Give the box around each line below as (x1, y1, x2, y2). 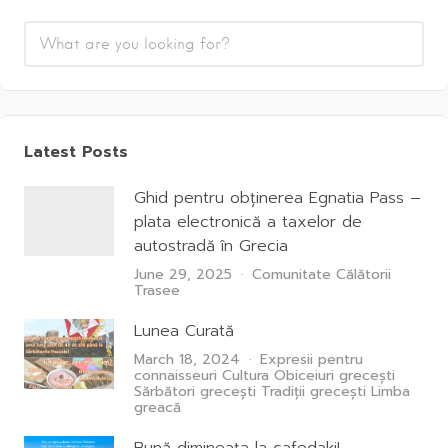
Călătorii (336, 264, 391, 285)
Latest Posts (24, 140, 128, 164)
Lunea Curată (134, 319, 234, 343)
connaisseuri (134, 365, 217, 386)
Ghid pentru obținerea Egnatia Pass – (134, 186, 421, 210)
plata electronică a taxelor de (134, 210, 362, 234)
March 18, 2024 (134, 349, 240, 370)
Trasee (134, 280, 180, 301)
